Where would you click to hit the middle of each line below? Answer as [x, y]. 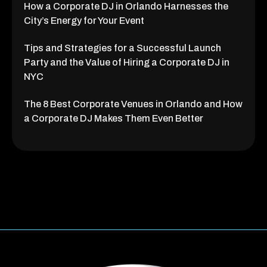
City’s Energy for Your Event [84, 20]
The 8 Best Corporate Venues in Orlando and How [133, 104]
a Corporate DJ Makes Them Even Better [114, 118]
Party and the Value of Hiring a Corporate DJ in [127, 62]
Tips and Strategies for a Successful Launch [122, 48]
